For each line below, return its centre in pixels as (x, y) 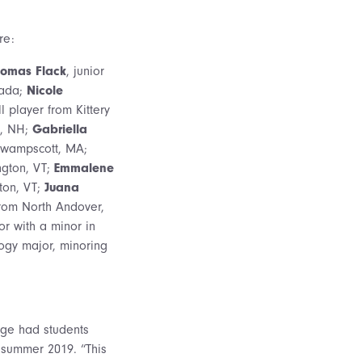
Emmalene (84, 168)
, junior (85, 71)
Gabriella (60, 129)
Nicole (45, 90)
